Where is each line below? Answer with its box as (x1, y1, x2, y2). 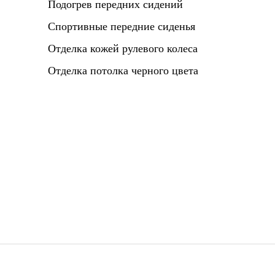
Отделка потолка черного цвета (48, 64, 198, 77)
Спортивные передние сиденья (48, 20, 195, 33)
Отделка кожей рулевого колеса (48, 42, 198, 55)
